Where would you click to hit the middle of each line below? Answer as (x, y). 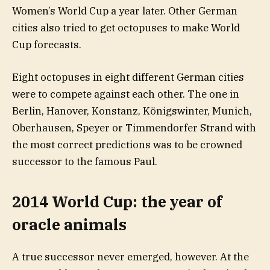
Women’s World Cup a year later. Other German (125, 11)
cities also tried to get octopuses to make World (126, 27)
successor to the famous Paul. (85, 161)
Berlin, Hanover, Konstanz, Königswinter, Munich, (132, 111)
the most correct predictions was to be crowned (127, 144)
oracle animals (69, 225)
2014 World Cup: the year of (117, 202)
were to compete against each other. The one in (126, 94)
